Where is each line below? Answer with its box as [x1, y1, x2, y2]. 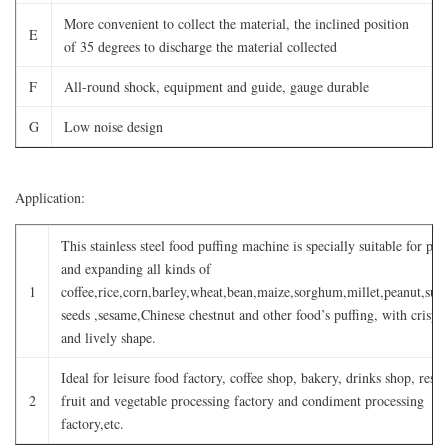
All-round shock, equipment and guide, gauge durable [64, 76, 369, 96]
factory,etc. [61, 413, 124, 433]
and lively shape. [61, 327, 156, 347]
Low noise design [64, 116, 163, 136]
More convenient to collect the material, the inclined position [64, 13, 409, 33]
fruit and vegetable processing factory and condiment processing [61, 390, 424, 410]
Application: [15, 187, 85, 207]
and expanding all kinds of [61, 258, 211, 278]
